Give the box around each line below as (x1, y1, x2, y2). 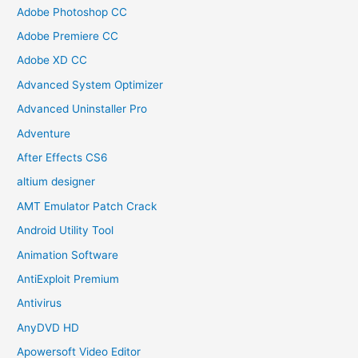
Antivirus (17, 296, 62, 310)
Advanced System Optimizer (17, 78, 164, 91)
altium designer (17, 175, 96, 189)
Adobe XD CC (17, 54, 88, 67)
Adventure (17, 126, 71, 140)
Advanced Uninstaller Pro (17, 102, 148, 116)
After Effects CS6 (17, 151, 109, 165)
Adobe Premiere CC (17, 30, 119, 42)
